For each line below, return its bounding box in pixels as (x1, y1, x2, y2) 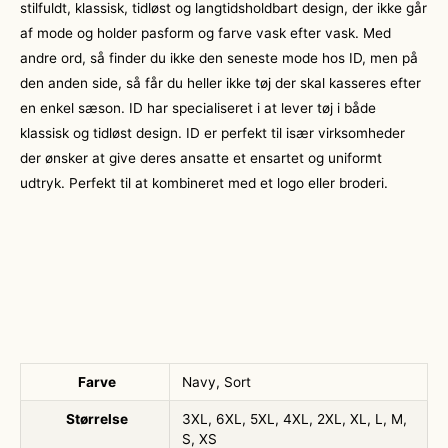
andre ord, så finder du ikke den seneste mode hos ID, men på (20, 50, 418, 67)
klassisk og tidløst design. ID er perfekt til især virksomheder (20, 125, 405, 142)
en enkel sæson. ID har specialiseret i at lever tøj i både (20, 100, 376, 117)
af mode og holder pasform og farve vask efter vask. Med (20, 25, 391, 42)
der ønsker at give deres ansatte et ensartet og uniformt (20, 150, 382, 167)
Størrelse (66, 410, 129, 427)
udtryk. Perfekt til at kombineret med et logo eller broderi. (20, 175, 388, 192)
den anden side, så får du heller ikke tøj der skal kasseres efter (20, 75, 421, 92)
